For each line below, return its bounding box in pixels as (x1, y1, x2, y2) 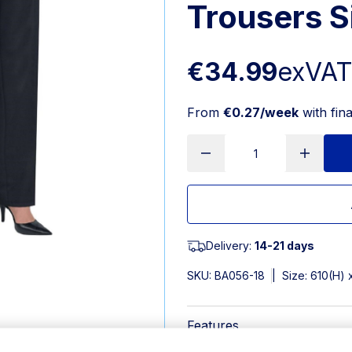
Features (187, 317, 239, 333)
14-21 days (255, 239, 314, 252)
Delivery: (206, 239, 255, 252)
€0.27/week (223, 104, 299, 120)
